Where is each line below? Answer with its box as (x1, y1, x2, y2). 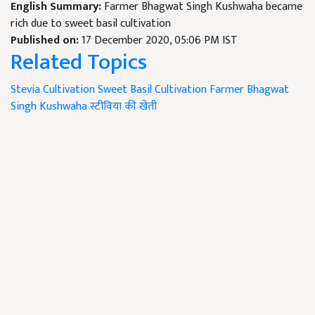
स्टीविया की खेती (90, 97, 157, 117)
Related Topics (11, 44, 147, 82)
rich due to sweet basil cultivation (11, 14, 171, 34)
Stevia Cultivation (11, 80, 95, 100)
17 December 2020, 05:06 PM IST (82, 31, 238, 51)
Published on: (11, 31, 82, 51)
